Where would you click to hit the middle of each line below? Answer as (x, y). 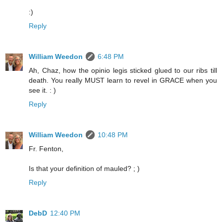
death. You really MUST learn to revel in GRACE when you (123, 81)
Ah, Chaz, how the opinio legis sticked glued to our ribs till (123, 71)
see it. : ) (42, 90)
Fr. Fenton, (46, 149)
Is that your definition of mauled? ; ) (84, 169)
